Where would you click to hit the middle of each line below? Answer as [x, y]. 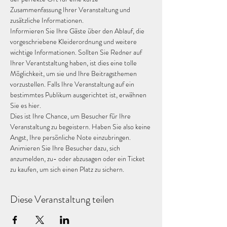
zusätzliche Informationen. [47, 20]
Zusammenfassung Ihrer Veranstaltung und [71, 10]
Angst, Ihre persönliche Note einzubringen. [71, 137]
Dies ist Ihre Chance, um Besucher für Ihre [71, 116]
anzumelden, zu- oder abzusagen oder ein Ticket [78, 159]
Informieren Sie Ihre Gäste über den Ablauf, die [78, 31]
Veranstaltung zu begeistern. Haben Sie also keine [81, 127]
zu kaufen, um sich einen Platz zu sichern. [67, 169]
